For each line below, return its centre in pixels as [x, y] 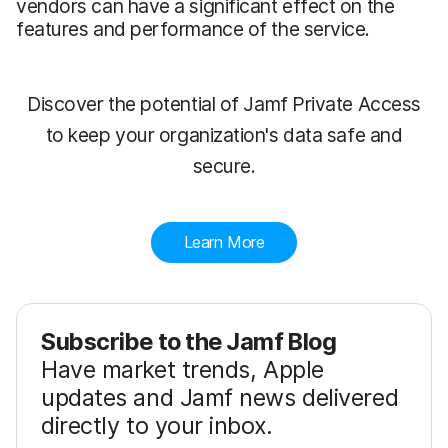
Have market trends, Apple [182, 369]
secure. [224, 165]
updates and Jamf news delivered [220, 397]
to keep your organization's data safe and [224, 134]
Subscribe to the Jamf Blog [189, 341]
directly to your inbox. [157, 425]
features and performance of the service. [193, 28]
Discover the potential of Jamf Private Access [224, 103]
